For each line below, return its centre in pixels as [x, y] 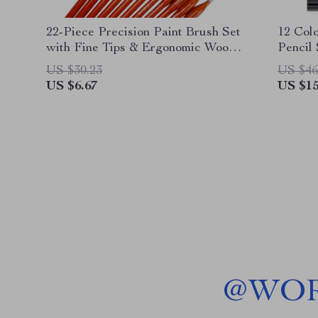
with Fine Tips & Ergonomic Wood [141, 48]
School [296, 64]
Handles [70, 64]
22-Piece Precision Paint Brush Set [143, 33]
